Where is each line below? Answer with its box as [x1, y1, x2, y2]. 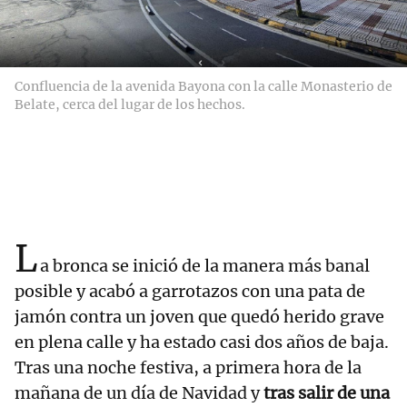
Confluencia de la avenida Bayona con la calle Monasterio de [15, 78, 392, 95]
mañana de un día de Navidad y [15, 382, 263, 404]
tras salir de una [263, 382, 390, 404]
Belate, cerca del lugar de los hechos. [15, 96, 245, 114]
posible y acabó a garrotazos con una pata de [15, 281, 365, 303]
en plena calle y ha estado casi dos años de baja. [15, 332, 389, 353]
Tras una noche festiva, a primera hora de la [15, 357, 362, 379]
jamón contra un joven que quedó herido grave [15, 306, 384, 328]
